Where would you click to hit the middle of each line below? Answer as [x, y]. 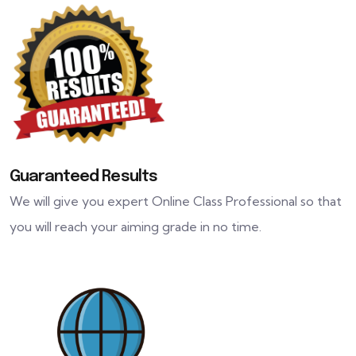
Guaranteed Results [83, 176]
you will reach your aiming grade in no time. [135, 226]
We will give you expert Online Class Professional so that [176, 201]
